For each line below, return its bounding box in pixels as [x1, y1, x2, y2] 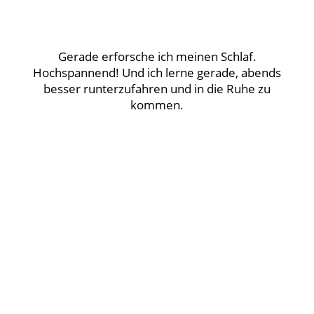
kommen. [130, 97, 184, 114]
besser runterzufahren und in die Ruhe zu [43, 81, 271, 97]
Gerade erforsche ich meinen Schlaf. [57, 48, 257, 65]
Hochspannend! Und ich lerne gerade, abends [33, 64, 281, 81]
